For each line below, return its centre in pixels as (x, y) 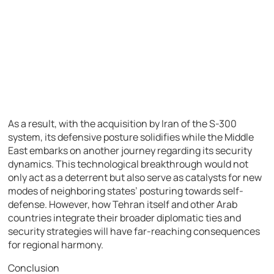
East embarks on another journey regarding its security (130, 150)
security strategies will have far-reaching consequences (134, 231)
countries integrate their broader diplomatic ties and (125, 217)
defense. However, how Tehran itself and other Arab (123, 204)
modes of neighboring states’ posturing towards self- (126, 191)
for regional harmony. (56, 244)
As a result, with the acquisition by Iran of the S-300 (123, 123)
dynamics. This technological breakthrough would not (128, 164)
